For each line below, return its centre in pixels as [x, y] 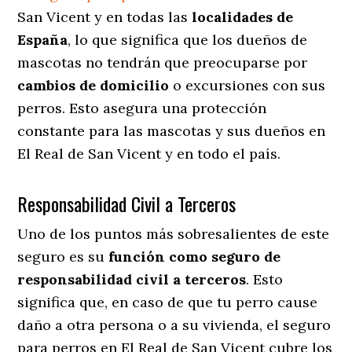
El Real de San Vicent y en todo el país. [149, 153]
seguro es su [63, 256]
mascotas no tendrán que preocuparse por [163, 62]
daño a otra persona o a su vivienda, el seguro [174, 324]
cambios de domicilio [93, 85]
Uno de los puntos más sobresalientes [147, 233]
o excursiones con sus [247, 85]
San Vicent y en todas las [105, 16]
